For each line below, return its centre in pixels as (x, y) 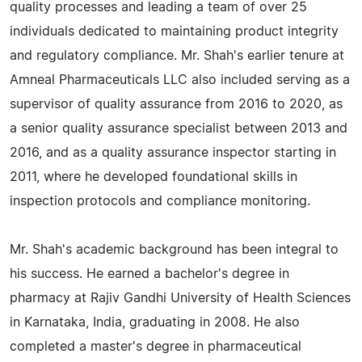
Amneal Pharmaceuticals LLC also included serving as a (180, 80)
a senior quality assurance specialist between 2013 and (179, 128)
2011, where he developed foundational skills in (154, 177)
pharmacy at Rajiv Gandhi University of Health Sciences (180, 298)
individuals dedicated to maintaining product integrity (174, 32)
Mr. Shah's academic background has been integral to (174, 250)
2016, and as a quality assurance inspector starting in (173, 153)
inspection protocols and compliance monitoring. (160, 201)
